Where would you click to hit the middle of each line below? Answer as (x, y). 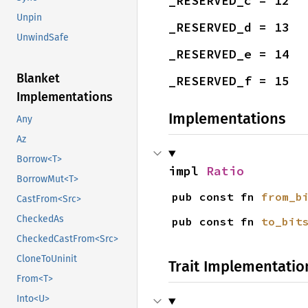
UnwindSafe (43, 38)
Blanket (38, 79)
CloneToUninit (47, 259)
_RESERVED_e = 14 (229, 54)
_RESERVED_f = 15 (229, 81)
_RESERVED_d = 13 (229, 27)
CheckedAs (40, 219)
